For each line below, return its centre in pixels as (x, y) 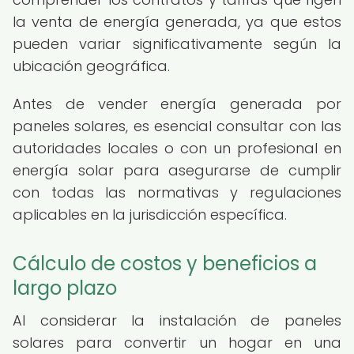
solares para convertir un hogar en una (177, 343)
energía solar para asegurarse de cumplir (177, 170)
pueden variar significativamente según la (177, 44)
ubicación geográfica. (91, 66)
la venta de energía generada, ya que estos (177, 22)
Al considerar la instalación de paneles (177, 320)
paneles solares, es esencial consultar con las (177, 126)
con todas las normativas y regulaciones (177, 192)
